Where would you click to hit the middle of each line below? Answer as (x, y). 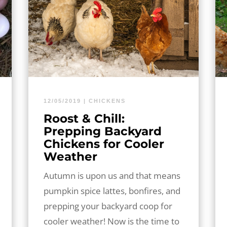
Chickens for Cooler (104, 144)
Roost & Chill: (84, 118)
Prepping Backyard (102, 131)
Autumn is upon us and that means (112, 175)
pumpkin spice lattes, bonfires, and (112, 191)
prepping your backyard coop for (108, 206)
